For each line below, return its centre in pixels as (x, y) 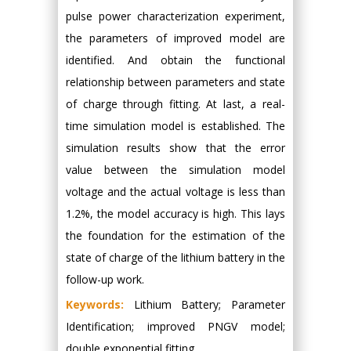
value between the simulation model (175, 170)
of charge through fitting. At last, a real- (175, 104)
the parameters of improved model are (175, 38)
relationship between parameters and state (175, 82)
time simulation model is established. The (175, 126)
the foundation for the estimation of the (175, 235)
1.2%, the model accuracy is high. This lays (175, 213)
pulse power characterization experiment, (175, 16)
